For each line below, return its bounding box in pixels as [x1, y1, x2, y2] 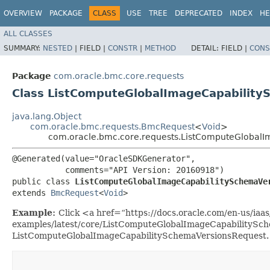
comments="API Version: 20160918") [12, 165, 224, 175]
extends [12, 187, 51, 198]
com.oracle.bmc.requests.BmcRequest [30, 121, 195, 131]
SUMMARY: [4, 43, 43, 52]
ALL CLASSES [4, 29, 52, 38]
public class [12, 176, 75, 186]
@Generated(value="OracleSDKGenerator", [12, 153, 195, 163]
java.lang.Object [12, 111, 81, 121]
